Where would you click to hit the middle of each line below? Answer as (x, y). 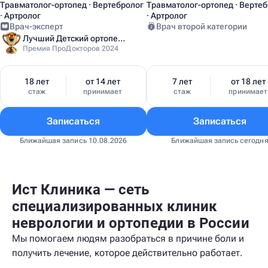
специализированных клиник (115, 206)
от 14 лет (103, 81)
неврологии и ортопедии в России (131, 223)
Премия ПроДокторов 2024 (71, 48)
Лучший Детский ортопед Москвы (121, 38)
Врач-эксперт (36, 26)
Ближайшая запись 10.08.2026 (73, 141)
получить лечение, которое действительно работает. (127, 253)
